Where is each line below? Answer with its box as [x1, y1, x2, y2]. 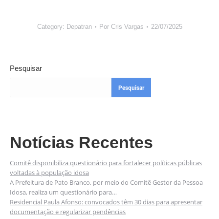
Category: [37, 23, 66, 30]
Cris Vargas [110, 23, 144, 30]
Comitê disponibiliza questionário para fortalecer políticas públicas [10, 158, 202, 167]
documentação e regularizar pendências [10, 207, 126, 216]
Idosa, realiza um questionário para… [10, 188, 117, 197]
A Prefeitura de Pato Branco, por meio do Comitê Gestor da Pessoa [10, 178, 203, 187]
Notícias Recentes [10, 133, 153, 152]
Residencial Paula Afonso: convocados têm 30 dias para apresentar [10, 197, 202, 206]
